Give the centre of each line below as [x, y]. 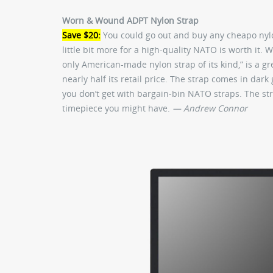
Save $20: [81, 35]
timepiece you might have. [117, 108]
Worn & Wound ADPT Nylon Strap [130, 21]
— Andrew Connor [210, 108]
